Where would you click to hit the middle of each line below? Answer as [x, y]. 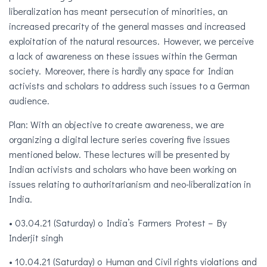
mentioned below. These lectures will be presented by [119, 154]
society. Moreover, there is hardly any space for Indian [121, 71]
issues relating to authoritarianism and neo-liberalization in [130, 184]
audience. [29, 101]
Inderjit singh [36, 238]
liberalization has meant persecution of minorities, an [118, 11]
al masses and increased [194, 26]
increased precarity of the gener [75, 26]
